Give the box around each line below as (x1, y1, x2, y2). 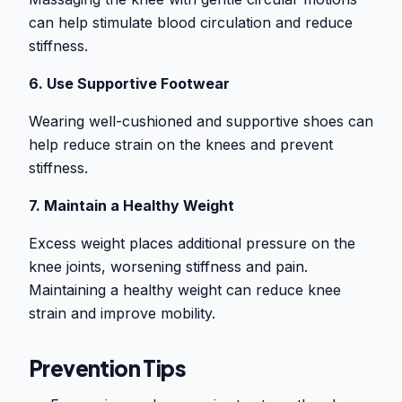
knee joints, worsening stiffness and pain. (29, 258, 308, 276)
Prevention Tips (29, 354, 186, 382)
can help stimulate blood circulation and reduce (29, 13, 353, 32)
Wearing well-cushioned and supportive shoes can (29, 112, 373, 131)
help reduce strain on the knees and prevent (29, 135, 333, 154)
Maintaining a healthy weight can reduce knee (29, 281, 341, 300)
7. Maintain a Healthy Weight (29, 197, 234, 215)
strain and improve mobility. (29, 304, 215, 323)
